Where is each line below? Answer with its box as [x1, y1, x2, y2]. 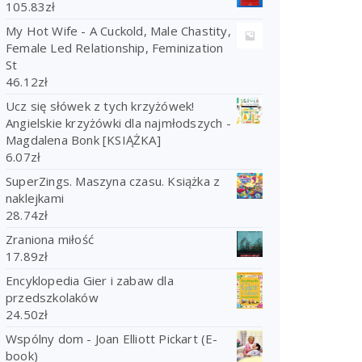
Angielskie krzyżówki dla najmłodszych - [6, 115, 231, 131]
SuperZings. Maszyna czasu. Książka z [6, 173, 221, 189]
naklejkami [6, 190, 64, 206]
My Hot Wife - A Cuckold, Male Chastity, [6, 23, 231, 39]
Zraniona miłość [6, 231, 94, 247]
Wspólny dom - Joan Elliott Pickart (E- [6, 330, 218, 347]
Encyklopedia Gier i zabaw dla [6, 272, 174, 288]
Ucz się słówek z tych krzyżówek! [6, 98, 195, 114]
